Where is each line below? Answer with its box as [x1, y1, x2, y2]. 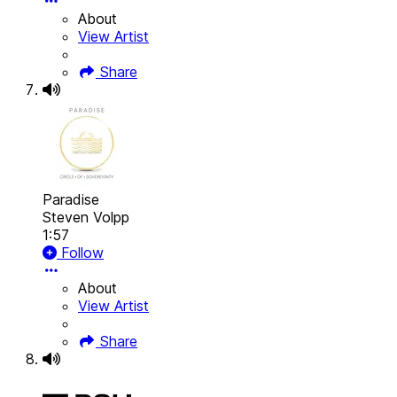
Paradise [43, 191, 99, 209]
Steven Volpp [43, 208, 129, 227]
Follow [57, 244, 104, 262]
